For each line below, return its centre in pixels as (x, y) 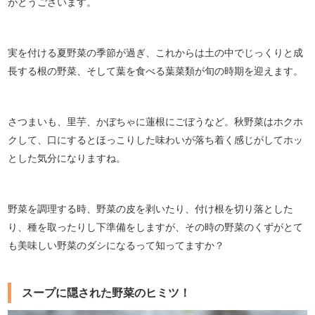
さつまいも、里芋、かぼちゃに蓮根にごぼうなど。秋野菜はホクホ (156, 121)
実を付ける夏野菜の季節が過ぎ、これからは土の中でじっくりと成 (156, 52)
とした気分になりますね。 (67, 157)
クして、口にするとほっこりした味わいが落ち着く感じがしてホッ (156, 139)
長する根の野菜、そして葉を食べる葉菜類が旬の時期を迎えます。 (156, 70)
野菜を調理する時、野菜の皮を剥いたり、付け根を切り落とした (151, 208)
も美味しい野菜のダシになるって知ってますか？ (118, 245)
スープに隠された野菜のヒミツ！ (107, 292)
